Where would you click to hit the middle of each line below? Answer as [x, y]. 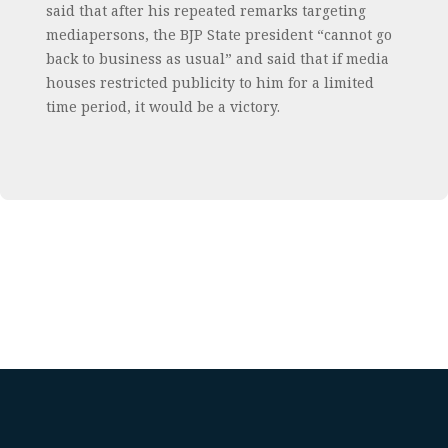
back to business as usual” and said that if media [217, 58]
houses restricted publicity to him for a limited [209, 82]
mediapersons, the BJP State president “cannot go [218, 34]
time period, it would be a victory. [162, 106]
